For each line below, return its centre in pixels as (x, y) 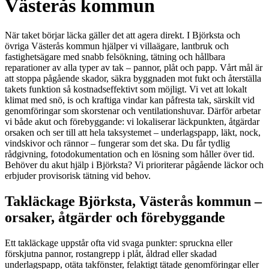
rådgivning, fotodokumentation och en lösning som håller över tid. (130, 154)
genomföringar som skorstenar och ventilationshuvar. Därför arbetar (133, 110)
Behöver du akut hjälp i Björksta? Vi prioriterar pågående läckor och (134, 165)
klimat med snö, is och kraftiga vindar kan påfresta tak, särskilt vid (130, 100)
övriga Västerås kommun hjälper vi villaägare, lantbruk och (117, 46)
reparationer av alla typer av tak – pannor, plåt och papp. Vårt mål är (134, 67)
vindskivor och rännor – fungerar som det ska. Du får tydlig (117, 143)
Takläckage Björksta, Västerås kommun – (133, 201)
